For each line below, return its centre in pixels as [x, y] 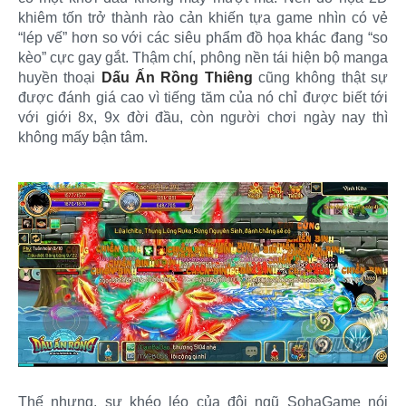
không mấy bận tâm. [83, 138]
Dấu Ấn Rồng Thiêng [177, 78]
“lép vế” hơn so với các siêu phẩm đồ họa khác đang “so [203, 38]
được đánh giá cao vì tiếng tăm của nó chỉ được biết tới [203, 98]
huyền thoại [60, 78]
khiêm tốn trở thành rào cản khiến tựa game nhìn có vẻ [203, 18]
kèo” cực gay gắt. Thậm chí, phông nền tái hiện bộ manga [203, 58]
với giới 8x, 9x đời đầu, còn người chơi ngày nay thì [203, 118]
